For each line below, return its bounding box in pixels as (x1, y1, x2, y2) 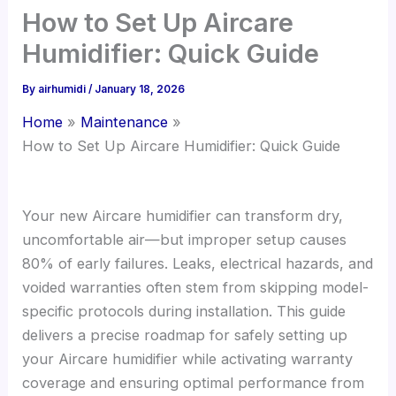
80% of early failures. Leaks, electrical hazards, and (22, 254, 374, 272)
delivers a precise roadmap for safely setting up (22, 325, 348, 344)
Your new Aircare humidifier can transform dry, (22, 206, 344, 225)
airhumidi (38, 83, 89, 96)
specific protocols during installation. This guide (22, 301, 346, 320)
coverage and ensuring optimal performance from (22, 373, 365, 392)
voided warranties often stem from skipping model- (22, 278, 369, 296)
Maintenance (80, 113, 169, 132)
